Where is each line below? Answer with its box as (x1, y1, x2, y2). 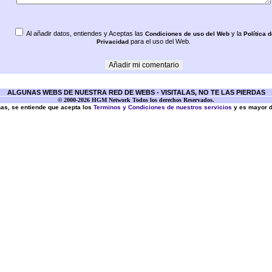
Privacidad (97, 38, 129, 45)
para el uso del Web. (129, 38, 191, 45)
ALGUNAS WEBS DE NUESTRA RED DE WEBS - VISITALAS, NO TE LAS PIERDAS (7, 89, 265, 96)
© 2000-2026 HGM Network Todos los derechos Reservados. (58, 97, 214, 103)
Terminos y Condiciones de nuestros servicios (93, 104, 232, 110)
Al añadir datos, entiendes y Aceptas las (24, 30, 145, 37)
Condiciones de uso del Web (144, 30, 229, 37)
